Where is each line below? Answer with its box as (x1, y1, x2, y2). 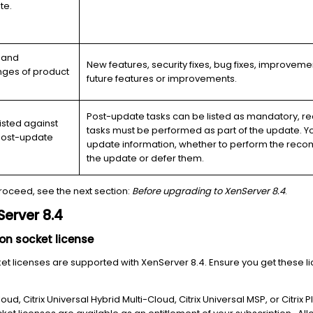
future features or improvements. (87, 72, 239, 85)
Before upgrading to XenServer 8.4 (132, 184, 285, 198)
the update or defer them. (87, 152, 204, 165)
